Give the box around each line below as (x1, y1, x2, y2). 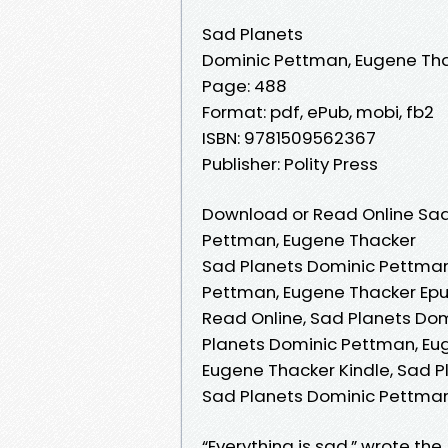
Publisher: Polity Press (202, 151, 378, 176)
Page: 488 (202, 73, 287, 98)
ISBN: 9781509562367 (202, 125, 376, 150)
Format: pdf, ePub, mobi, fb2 (202, 99, 434, 124)
